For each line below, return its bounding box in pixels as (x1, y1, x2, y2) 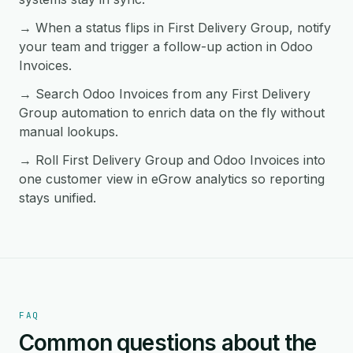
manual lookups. (19, 124, 118, 139)
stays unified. (19, 190, 96, 206)
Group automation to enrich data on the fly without (19, 105, 325, 121)
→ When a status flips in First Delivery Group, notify (19, 20, 331, 35)
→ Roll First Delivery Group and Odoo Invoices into (19, 152, 325, 168)
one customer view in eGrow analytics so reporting (19, 171, 325, 187)
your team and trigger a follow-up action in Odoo (19, 39, 313, 54)
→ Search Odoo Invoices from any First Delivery (19, 86, 310, 102)
